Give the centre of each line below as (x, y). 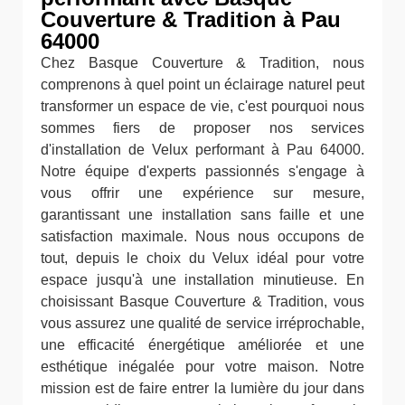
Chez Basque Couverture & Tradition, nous (202, 63)
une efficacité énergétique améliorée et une (202, 345)
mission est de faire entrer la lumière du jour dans (202, 388)
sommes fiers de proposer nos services (202, 128)
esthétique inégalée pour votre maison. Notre (202, 367)
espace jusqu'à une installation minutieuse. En (202, 280)
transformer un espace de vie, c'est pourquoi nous (202, 106)
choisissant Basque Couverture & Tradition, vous (202, 301)
